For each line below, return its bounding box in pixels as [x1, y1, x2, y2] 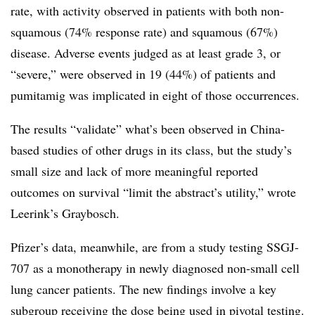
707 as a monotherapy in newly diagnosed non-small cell [11, 259, 300, 276]
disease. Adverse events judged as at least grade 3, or [11, 44, 281, 61]
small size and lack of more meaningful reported [11, 162, 258, 179]
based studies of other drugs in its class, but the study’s [11, 141, 292, 158]
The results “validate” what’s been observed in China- [11, 120, 285, 137]
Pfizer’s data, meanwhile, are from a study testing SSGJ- [11, 238, 299, 255]
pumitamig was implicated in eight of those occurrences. [11, 86, 300, 103]
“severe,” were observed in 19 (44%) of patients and [11, 65, 276, 82]
